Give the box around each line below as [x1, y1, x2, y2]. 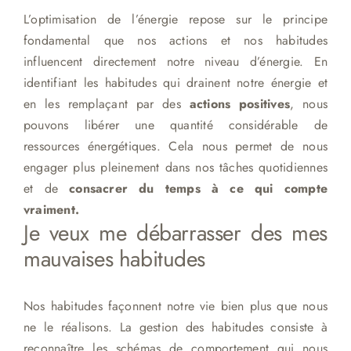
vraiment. [23, 200, 80, 219]
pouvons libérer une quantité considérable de [23, 115, 328, 134]
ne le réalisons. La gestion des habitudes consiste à [23, 318, 328, 337]
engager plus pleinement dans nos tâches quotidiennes [23, 157, 328, 176]
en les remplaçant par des [23, 94, 190, 113]
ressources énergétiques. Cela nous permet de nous [23, 136, 328, 155]
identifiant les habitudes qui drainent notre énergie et [23, 73, 328, 92]
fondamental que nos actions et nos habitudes [23, 31, 328, 49]
